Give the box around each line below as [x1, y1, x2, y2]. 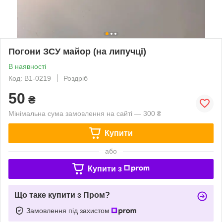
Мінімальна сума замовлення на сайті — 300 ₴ [8, 109, 161, 117]
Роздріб [63, 74, 88, 82]
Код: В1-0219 [8, 74, 51, 82]
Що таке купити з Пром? [14, 190, 110, 199]
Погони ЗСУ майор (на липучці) [8, 46, 146, 56]
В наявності [8, 62, 46, 70]
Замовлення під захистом [26, 206, 111, 215]
